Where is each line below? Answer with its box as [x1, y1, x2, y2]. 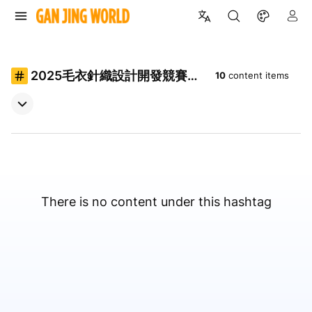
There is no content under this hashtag [40, 194, 272, 210]
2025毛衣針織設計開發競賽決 [31, 68, 200, 84]
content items [228, 70, 289, 81]
